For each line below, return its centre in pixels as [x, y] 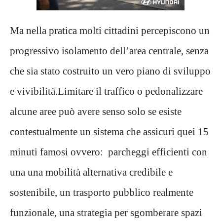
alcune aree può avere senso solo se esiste [96, 111]
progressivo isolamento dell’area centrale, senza [109, 50]
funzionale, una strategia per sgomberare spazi [106, 212]
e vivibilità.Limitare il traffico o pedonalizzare [106, 91]
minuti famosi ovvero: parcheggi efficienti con [109, 151]
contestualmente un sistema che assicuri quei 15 [109, 131]
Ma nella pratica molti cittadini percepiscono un [110, 30]
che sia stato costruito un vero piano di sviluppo [110, 71]
